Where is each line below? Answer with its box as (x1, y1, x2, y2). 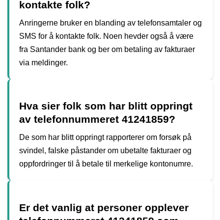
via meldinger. (19, 58, 68, 67)
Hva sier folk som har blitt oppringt (19, 100, 192, 112)
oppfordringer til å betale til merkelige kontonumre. (19, 160, 193, 168)
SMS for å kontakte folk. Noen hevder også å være (19, 32, 193, 41)
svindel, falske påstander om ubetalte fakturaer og (19, 146, 192, 155)
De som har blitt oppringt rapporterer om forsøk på (19, 133, 192, 142)
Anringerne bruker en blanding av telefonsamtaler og (19, 19, 202, 27)
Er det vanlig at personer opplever (19, 201, 189, 213)
